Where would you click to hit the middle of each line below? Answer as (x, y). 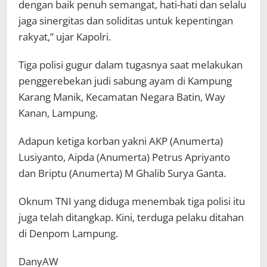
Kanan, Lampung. (58, 113)
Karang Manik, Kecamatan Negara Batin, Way (122, 97)
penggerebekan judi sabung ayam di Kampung (125, 80)
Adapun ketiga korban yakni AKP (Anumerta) (121, 141)
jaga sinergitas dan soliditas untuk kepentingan (126, 20)
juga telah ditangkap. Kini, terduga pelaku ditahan (131, 217)
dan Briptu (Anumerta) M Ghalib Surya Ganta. (122, 173)
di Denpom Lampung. (68, 233)
